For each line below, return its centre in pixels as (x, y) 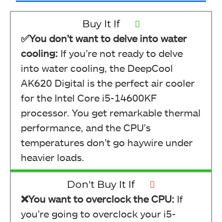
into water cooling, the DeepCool (97, 68)
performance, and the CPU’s (86, 127)
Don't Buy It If (101, 184)
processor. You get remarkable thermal (111, 112)
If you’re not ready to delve (122, 53)
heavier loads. (53, 157)
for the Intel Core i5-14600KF (89, 98)
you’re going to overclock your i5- (98, 214)
